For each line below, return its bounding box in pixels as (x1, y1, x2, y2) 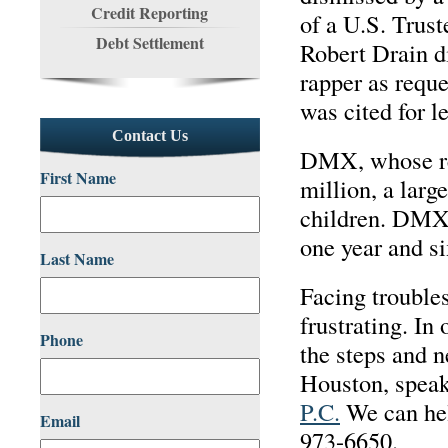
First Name (40, 166, 116, 189)
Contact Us (112, 127, 188, 144)
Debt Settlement (96, 31, 204, 54)
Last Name (40, 247, 114, 270)
